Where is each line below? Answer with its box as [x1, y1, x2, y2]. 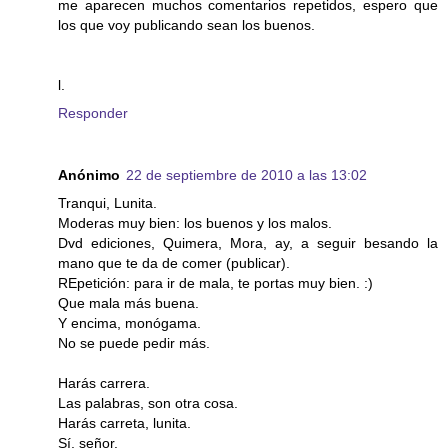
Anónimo [58, 167, 120, 184]
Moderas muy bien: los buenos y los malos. [58, 215, 332, 232]
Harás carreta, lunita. [58, 415, 191, 432]
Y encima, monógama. [58, 315, 201, 332]
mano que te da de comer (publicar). [58, 255, 290, 272]
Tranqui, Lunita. [58, 195, 157, 212]
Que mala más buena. [58, 295, 199, 312]
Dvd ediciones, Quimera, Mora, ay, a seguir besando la [58, 235, 438, 252]
